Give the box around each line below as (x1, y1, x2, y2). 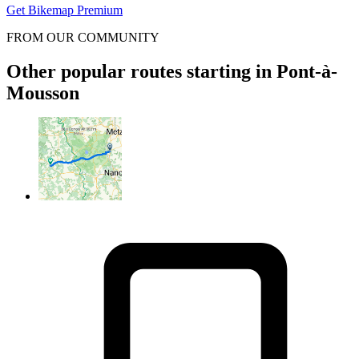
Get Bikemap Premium (6, 2, 123, 17)
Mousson (6, 82, 79, 103)
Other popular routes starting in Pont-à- (6, 60, 337, 82)
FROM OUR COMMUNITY (6, 30, 159, 44)
